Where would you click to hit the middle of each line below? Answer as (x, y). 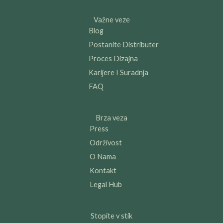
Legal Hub (106, 184)
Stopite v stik (111, 216)
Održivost (106, 142)
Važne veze (111, 19)
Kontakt (103, 170)
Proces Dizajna (113, 58)
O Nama (103, 156)
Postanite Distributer (123, 44)
